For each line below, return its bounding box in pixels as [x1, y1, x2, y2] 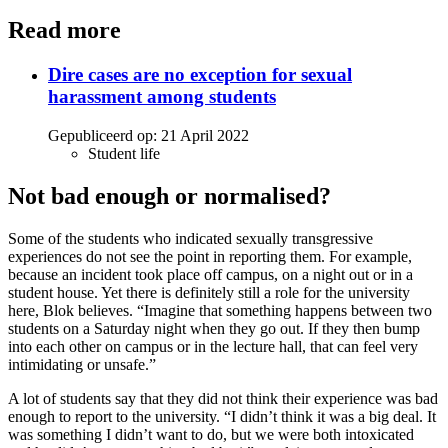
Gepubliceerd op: [48, 126, 157, 144]
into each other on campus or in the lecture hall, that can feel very [8, 337, 418, 355]
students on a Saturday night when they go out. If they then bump [8, 319, 420, 337]
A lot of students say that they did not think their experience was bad [8, 389, 438, 407]
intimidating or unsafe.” [8, 355, 156, 373]
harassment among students [48, 86, 276, 108]
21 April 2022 [161, 126, 249, 144]
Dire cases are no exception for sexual [48, 64, 352, 86]
